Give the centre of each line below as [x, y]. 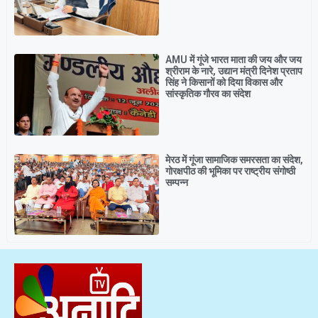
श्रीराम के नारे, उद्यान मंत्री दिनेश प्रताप [234, 71]
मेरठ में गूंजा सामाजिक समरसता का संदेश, [234, 159]
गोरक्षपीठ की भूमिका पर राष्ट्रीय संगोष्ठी [230, 171]
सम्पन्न [177, 182]
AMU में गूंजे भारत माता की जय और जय [234, 60]
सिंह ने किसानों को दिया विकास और [224, 83]
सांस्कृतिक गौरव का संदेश [208, 94]
